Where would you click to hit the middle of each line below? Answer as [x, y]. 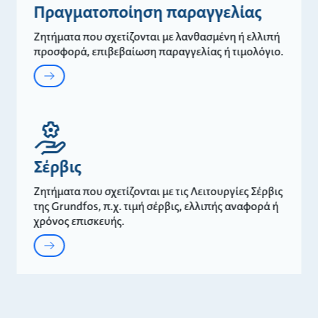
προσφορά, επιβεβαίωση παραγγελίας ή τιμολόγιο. [159, 51]
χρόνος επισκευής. [79, 221]
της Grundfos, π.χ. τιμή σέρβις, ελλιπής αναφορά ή [156, 206]
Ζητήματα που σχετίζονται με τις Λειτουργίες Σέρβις [158, 191]
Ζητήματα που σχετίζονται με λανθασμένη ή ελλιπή [157, 36]
